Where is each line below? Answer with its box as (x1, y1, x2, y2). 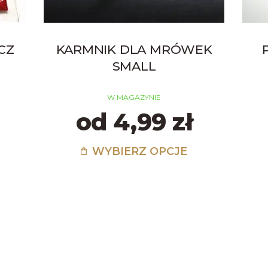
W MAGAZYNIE (107, 92, 162, 102)
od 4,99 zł (75, 107, 193, 136)
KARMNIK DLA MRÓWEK (56, 41, 212, 57)
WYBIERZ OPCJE (89, 144, 188, 158)
